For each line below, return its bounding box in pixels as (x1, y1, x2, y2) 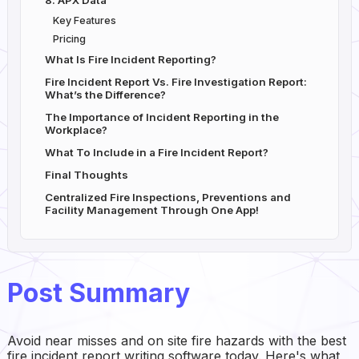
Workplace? (44, 123, 107, 137)
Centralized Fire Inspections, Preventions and (44, 191, 291, 204)
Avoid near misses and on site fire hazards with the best (6, 332, 346, 349)
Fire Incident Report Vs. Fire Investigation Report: (44, 75, 307, 89)
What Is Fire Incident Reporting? (44, 53, 216, 67)
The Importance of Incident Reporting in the (44, 111, 279, 124)
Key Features (52, 14, 119, 27)
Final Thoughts (44, 168, 128, 182)
